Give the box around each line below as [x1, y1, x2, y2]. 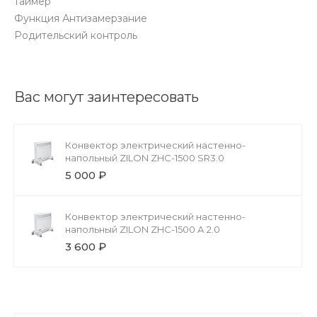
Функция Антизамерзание [14, 11, 147, 25]
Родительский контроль [14, 28, 137, 42]
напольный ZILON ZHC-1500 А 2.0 [65, 223, 220, 235]
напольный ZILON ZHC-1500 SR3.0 [65, 151, 224, 163]
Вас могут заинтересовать [14, 88, 199, 105]
